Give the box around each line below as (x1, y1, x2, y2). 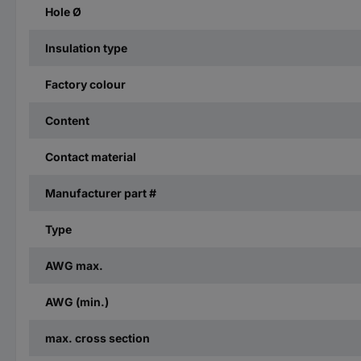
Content (45, 113, 89, 127)
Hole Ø (45, 4, 81, 19)
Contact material (45, 149, 136, 164)
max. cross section (45, 330, 150, 345)
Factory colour (45, 77, 126, 91)
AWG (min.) (45, 294, 109, 309)
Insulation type (45, 40, 127, 55)
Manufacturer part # (45, 185, 156, 200)
